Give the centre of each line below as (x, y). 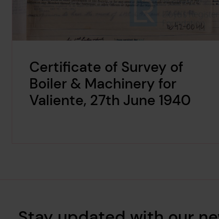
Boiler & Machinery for (103, 83)
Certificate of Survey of (107, 67)
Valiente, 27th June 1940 (110, 100)
